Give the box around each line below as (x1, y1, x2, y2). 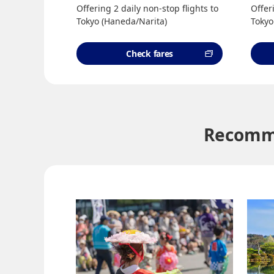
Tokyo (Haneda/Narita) (76, 15, 168, 27)
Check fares (126, 48, 174, 59)
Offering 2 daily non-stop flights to (76, 2, 219, 14)
